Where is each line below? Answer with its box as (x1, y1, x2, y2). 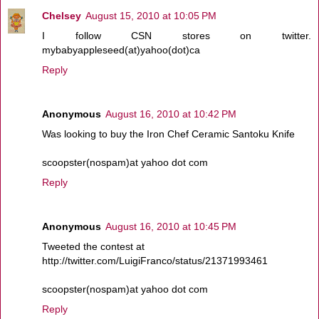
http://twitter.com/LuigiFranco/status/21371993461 (42, 254, 268, 266)
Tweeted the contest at (42, 240, 145, 252)
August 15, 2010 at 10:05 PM (85, 9, 216, 21)
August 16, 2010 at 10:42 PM (105, 108, 236, 120)
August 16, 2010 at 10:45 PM (105, 220, 236, 232)
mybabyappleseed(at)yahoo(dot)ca (42, 43, 200, 56)
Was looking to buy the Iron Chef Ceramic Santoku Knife (42, 127, 295, 140)
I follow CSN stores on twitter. (42, 29, 311, 41)
